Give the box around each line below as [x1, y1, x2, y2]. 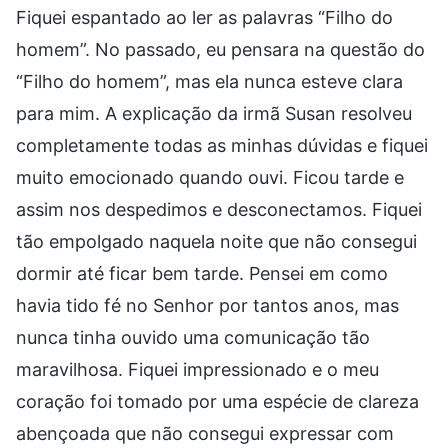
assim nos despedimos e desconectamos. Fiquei [16, 198, 422, 220]
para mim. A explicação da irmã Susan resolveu [16, 102, 412, 124]
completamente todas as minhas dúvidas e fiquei [16, 134, 428, 156]
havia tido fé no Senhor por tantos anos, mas [16, 294, 399, 316]
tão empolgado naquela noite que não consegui [16, 230, 417, 252]
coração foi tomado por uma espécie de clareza [16, 390, 419, 412]
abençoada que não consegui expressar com [16, 422, 394, 444]
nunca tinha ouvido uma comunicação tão [16, 326, 370, 348]
